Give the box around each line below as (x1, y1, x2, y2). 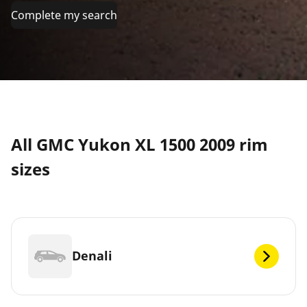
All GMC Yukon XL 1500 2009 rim (11, 132, 268, 156)
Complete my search (11, 7, 117, 23)
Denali (72, 247, 112, 265)
